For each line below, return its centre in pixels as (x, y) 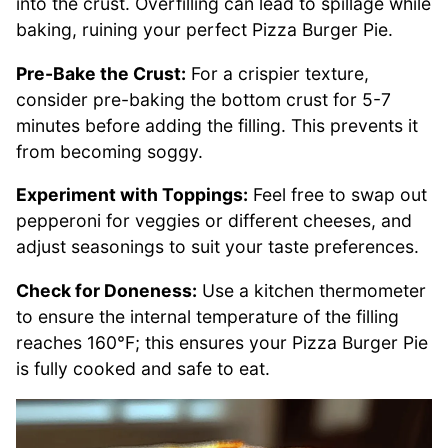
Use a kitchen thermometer (311, 290)
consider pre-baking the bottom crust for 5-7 (203, 99)
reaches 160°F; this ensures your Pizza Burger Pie (222, 342)
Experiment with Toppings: (132, 195)
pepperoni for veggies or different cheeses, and (214, 221)
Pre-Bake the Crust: (101, 73)
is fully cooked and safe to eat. (143, 368)
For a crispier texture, (277, 73)
